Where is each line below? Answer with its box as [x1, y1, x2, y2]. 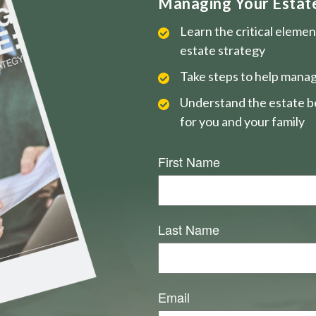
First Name [158, 152, 220, 171]
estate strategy [180, 42, 265, 58]
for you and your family [180, 113, 305, 129]
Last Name [158, 219, 219, 238]
